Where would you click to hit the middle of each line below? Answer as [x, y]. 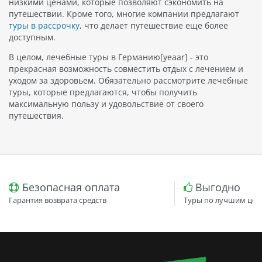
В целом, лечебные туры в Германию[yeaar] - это [108, 57]
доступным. [32, 37]
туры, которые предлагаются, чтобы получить [103, 92]
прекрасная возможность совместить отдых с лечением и [126, 69]
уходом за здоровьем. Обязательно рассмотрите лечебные [128, 81]
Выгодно [216, 187]
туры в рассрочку [44, 26]
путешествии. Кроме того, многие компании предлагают [124, 14]
